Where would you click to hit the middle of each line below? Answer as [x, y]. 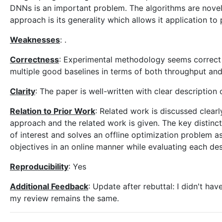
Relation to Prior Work [53, 111]
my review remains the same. [64, 198]
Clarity [23, 91]
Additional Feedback [49, 186]
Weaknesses [35, 40]
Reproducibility [39, 166]
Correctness [34, 59]
